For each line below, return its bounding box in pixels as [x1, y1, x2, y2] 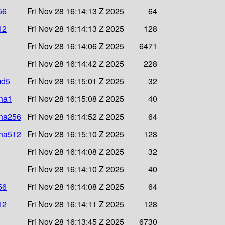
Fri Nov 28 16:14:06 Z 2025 [27, 40, 124, 52]
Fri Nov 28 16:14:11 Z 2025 [27, 198, 124, 210]
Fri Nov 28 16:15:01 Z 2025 [27, 75, 124, 87]
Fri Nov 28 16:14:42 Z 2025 [27, 57, 124, 69]
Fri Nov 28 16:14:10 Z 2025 [27, 163, 124, 175]
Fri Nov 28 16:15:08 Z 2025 [27, 92, 124, 104]
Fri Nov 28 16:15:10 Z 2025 [27, 128, 124, 140]
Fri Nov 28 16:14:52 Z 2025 [27, 110, 124, 122]
